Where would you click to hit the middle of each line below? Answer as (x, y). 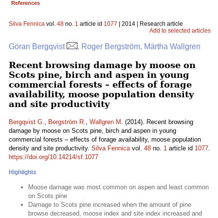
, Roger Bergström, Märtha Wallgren (139, 46)
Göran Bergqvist (38, 46)
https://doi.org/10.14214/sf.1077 (54, 157)
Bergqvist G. (27, 122)
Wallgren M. (106, 122)
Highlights (23, 172)
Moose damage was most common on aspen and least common (118, 187)
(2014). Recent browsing (158, 122)
